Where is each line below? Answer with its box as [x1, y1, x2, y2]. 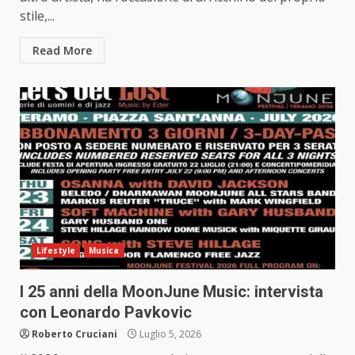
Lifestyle [36, 245, 75, 257]
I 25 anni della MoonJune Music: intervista [20, 282, 323, 302]
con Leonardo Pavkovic [20, 303, 192, 323]
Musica [88, 245, 120, 257]
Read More [32, 43, 92, 59]
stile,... [20, 7, 55, 25]
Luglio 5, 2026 [137, 327, 201, 342]
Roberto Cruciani [32, 327, 117, 342]
